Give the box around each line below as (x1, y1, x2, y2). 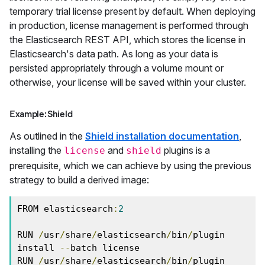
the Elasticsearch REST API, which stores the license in (9, 34, 245, 46)
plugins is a (161, 144, 210, 156)
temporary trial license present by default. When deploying (9, 5, 256, 17)
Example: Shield (9, 108, 73, 119)
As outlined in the (9, 130, 85, 142)
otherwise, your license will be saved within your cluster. (9, 76, 246, 88)
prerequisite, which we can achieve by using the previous (9, 160, 251, 172)
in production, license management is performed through (9, 20, 248, 31)
